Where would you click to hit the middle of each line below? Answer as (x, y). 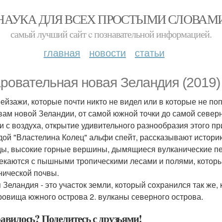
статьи (150, 52)
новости (108, 52)
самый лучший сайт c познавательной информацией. (111, 34)
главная (62, 52)
